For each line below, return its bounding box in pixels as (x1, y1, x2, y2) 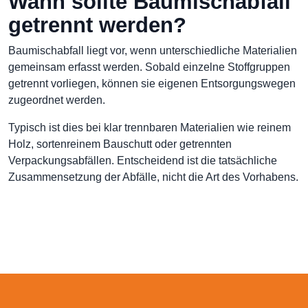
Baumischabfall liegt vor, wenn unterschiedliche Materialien (8, 45, 297, 57)
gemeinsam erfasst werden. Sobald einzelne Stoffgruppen (8, 61, 290, 74)
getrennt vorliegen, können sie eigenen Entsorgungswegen (8, 78, 296, 90)
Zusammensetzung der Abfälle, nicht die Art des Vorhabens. (8, 171, 298, 184)
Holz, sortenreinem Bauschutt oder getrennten (8, 138, 232, 151)
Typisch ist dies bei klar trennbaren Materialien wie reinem (8, 122, 291, 134)
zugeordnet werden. (8, 94, 105, 107)
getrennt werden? (8, 13, 186, 38)
